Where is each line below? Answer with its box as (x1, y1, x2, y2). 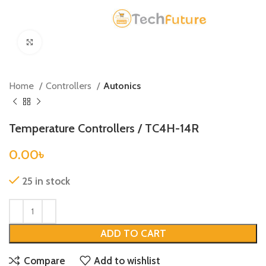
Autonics (103, 80, 141, 91)
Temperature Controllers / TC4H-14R (9, 121, 199, 135)
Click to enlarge (42, 37, 94, 47)
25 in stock (22, 175, 70, 187)
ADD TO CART (100, 227, 166, 239)
